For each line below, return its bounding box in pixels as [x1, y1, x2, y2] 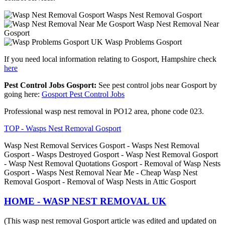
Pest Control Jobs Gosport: [4, 81, 96, 90]
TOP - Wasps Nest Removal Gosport [4, 124, 121, 133]
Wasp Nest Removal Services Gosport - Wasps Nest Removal [4, 141, 199, 150]
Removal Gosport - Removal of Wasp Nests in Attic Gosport [4, 177, 196, 186]
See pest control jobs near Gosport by [96, 81, 217, 90]
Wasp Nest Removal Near [135, 20, 219, 29]
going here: [4, 90, 42, 99]
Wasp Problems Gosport [103, 38, 182, 47]
